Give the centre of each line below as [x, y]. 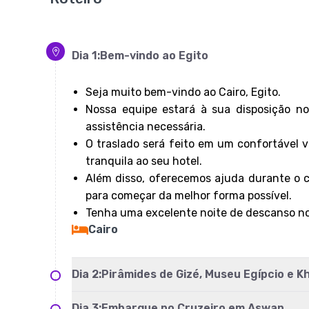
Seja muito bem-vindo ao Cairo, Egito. [183, 92]
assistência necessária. [146, 127]
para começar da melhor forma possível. [189, 196]
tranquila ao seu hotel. [144, 161]
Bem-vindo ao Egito [154, 56]
